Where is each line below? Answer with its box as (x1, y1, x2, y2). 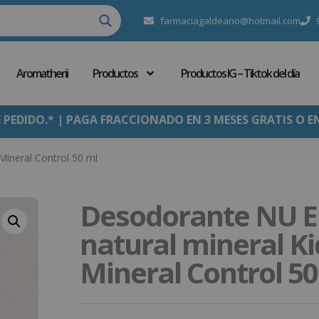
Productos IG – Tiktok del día (180, 66, 299, 81)
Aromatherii (16, 66, 68, 81)
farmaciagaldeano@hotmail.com (159, 14, 300, 27)
